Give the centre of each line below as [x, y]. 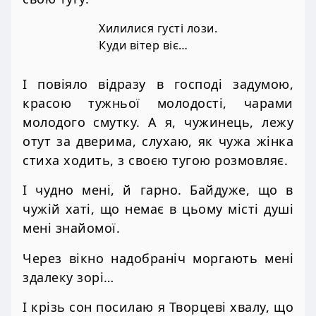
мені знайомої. [71, 228]
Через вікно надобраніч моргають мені [158, 258]
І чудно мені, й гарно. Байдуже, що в [158, 190]
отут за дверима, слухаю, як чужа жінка [158, 141]
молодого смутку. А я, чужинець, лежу [158, 122]
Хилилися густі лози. [158, 29]
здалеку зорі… [68, 277]
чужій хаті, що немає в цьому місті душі [158, 209]
